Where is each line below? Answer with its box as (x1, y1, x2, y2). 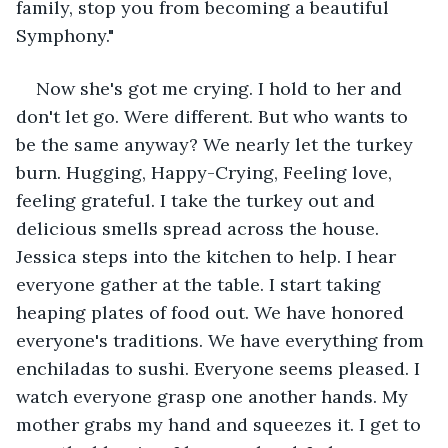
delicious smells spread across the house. (16, 216, 384, 240)
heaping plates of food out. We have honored (16, 300, 409, 324)
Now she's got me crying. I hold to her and (36, 76, 407, 100)
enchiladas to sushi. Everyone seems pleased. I (16, 356, 425, 380)
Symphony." (16, 23, 114, 47)
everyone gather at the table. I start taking (16, 272, 386, 296)
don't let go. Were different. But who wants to (16, 104, 413, 128)
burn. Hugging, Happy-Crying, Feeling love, (16, 160, 397, 184)
